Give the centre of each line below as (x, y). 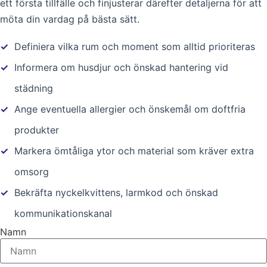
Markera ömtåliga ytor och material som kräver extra (134, 150)
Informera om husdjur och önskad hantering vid (121, 67)
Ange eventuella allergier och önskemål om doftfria (130, 109)
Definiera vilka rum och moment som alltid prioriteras (135, 46)
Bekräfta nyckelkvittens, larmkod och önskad (116, 192)
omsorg (32, 171)
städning (34, 88)
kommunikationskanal (63, 213)
